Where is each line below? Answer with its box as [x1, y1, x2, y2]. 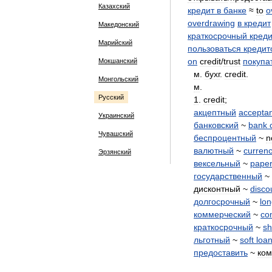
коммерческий [194, 209, 251, 219]
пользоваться [188, 44, 241, 53]
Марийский [98, 39, 132, 46]
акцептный [194, 107, 236, 117]
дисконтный [194, 184, 240, 194]
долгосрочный [194, 197, 250, 206]
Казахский [98, 2, 130, 10]
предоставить [194, 248, 248, 257]
